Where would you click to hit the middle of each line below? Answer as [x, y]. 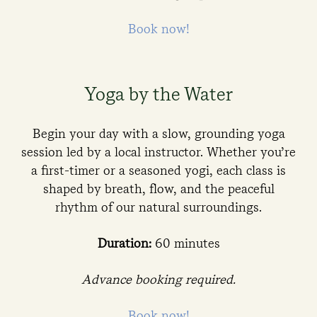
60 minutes [185, 243]
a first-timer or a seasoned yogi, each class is [158, 170]
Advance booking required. [158, 279]
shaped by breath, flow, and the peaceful [158, 189]
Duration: [124, 243]
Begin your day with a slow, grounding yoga [158, 133]
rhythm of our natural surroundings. [158, 207]
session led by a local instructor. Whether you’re [158, 152]
